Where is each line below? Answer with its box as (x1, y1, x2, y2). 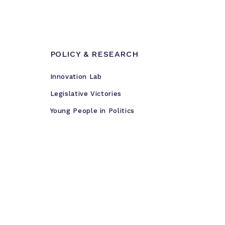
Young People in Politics (50, 107, 135, 115)
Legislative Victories (50, 90, 122, 97)
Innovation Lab (50, 73, 102, 80)
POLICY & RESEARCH (50, 49, 139, 59)
